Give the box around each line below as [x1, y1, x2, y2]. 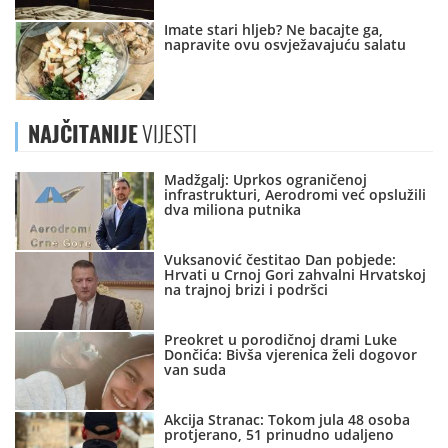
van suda [164, 360, 227, 380]
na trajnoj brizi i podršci [164, 280, 329, 300]
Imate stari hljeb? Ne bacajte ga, [164, 20, 384, 40]
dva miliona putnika [164, 200, 302, 220]
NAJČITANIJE [28, 119, 138, 150]
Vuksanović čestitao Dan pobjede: [164, 250, 397, 270]
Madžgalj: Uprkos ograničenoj [164, 170, 368, 190]
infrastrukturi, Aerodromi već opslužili [164, 185, 427, 205]
